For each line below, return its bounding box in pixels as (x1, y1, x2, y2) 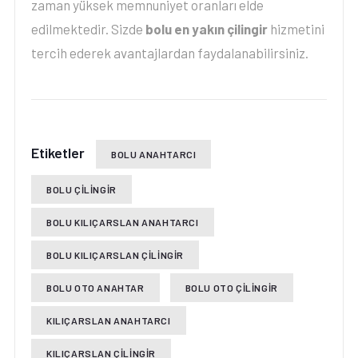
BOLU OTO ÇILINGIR (185, 282, 278, 293)
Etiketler (30, 144, 85, 161)
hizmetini (267, 21, 324, 37)
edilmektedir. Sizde (30, 21, 145, 37)
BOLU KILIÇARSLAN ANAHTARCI (46, 217, 199, 228)
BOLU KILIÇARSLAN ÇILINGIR (46, 249, 184, 261)
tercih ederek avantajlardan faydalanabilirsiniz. (30, 45, 308, 61)
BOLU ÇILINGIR (46, 184, 117, 195)
